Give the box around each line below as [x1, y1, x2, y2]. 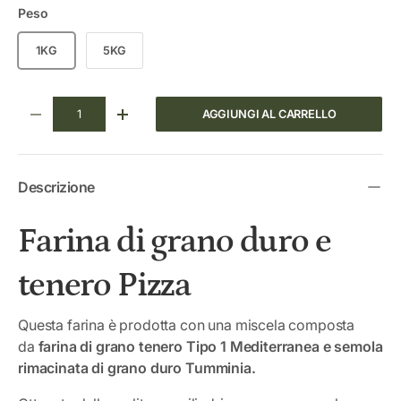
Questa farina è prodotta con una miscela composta [18, 315, 355, 334]
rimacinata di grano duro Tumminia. [18, 358, 260, 377]
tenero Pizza [18, 266, 192, 305]
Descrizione [18, 178, 95, 197]
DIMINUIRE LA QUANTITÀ [34, 113, 172, 127]
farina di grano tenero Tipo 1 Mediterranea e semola [38, 337, 383, 355]
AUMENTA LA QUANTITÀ [122, 113, 256, 127]
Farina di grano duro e [18, 222, 331, 261]
